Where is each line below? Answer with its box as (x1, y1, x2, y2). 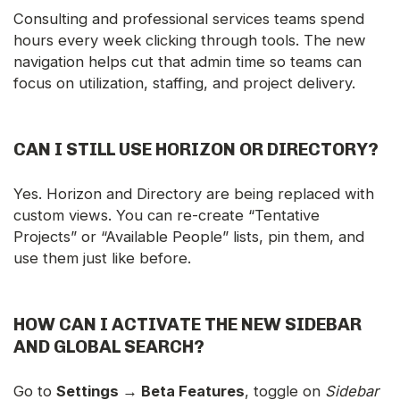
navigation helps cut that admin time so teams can (13, 53, 362, 71)
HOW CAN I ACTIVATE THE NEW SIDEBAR (13, 313, 362, 336)
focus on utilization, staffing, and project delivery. (13, 74, 355, 93)
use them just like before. (13, 249, 191, 268)
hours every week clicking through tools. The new (13, 31, 366, 50)
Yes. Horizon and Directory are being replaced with (13, 185, 374, 204)
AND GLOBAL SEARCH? (13, 336, 204, 358)
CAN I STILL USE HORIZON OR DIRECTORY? (13, 138, 379, 161)
